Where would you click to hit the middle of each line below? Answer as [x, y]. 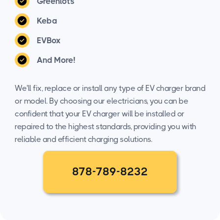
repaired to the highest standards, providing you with [106, 126]
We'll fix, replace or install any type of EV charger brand [110, 88]
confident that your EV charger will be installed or [100, 113]
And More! [56, 60]
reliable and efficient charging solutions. [83, 139]
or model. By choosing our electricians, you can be [101, 101]
